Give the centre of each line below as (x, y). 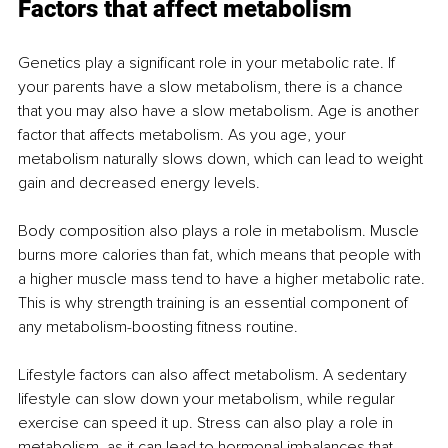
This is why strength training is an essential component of (215, 302)
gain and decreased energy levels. (139, 182)
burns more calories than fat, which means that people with (221, 254)
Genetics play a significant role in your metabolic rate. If (208, 62)
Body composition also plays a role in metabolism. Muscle (220, 230)
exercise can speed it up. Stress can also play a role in (207, 422)
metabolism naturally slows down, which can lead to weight (222, 158)
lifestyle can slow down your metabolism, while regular (208, 398)
